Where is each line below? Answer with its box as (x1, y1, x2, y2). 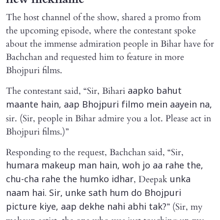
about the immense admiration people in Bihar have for (6, 38, 214, 51)
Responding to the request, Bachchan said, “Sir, (6, 146, 184, 159)
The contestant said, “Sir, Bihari (6, 85, 128, 98)
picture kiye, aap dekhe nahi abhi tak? (6, 202, 166, 214)
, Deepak (134, 173, 170, 186)
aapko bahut (128, 86, 182, 98)
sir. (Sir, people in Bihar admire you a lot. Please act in (6, 112, 211, 125)
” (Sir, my (166, 201, 203, 214)
